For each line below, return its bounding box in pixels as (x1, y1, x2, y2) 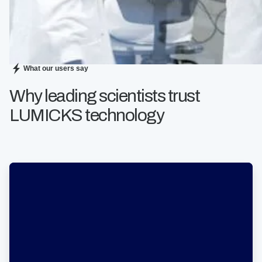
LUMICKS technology (9, 106, 164, 125)
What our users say (23, 64, 88, 73)
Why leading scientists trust (9, 87, 199, 105)
